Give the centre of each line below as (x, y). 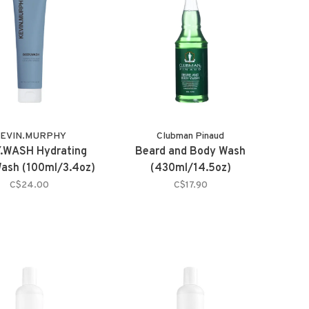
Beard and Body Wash (191, 151)
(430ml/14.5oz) (190, 168)
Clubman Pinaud (191, 136)
